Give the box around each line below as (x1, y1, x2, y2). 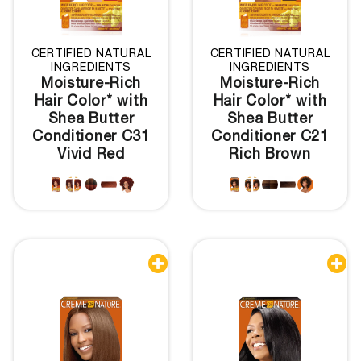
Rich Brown (229, 147, 311, 163)
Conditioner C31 (32, 130, 150, 145)
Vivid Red (57, 147, 125, 163)
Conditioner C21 (211, 130, 329, 145)
